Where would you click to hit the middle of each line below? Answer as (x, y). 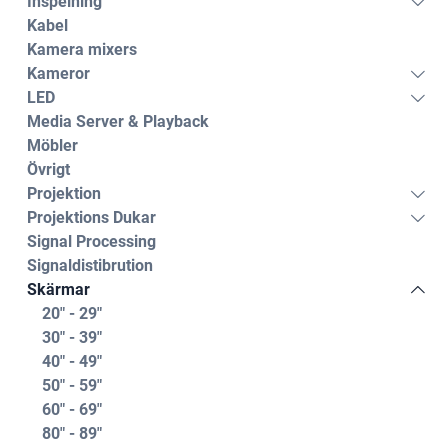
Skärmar (58, 289)
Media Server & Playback (118, 121)
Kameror (58, 73)
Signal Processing (91, 241)
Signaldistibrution (90, 265)
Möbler (52, 145)
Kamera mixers (82, 49)
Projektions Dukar (91, 217)
